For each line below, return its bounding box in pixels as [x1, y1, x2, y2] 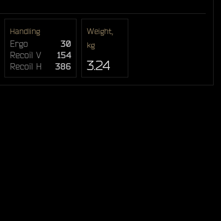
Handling [9, 27, 40, 36]
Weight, [87, 27, 113, 36]
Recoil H [9, 61, 42, 72]
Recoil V [9, 50, 41, 60]
